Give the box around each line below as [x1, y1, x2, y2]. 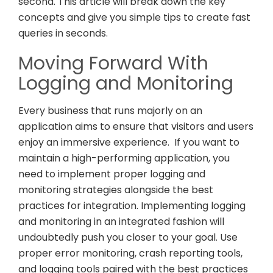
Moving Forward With [18, 51, 208, 77]
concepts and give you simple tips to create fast [18, 10, 250, 25]
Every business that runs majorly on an [18, 104, 202, 118]
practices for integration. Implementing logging [18, 199, 246, 213]
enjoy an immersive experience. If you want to [18, 135, 239, 150]
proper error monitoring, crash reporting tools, [18, 246, 243, 261]
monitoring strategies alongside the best [18, 183, 213, 197]
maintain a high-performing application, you [18, 151, 230, 166]
